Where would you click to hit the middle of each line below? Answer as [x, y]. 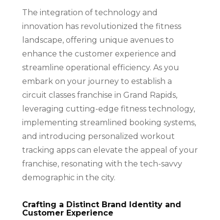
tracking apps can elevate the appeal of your [110, 150]
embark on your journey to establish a [97, 81]
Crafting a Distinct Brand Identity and [101, 204]
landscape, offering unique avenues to [98, 40]
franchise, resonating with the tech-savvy [102, 164]
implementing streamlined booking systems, [109, 122]
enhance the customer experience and [99, 54]
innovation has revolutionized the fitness [101, 26]
